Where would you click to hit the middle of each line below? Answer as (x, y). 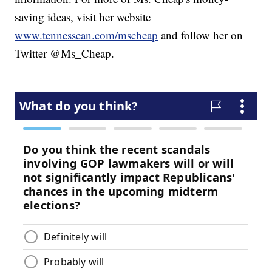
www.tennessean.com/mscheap (87, 35)
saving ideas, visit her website (83, 17)
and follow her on (201, 35)
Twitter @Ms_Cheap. (65, 53)
